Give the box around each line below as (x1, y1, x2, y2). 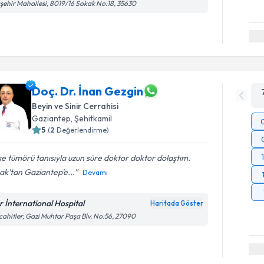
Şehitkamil (74, 113, 113, 124)
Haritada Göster (150, 199, 204, 207)
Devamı (82, 168, 108, 177)
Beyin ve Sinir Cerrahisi (32, 101, 119, 111)
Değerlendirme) (57, 126, 110, 134)
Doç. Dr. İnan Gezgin (32, 83, 144, 98)
